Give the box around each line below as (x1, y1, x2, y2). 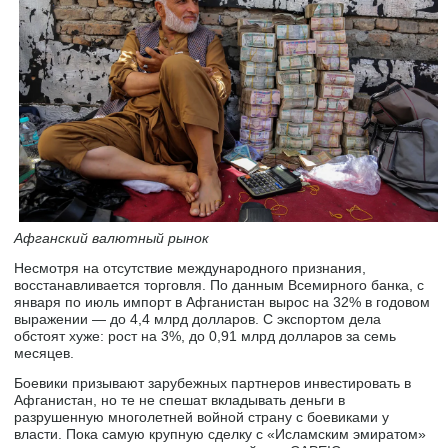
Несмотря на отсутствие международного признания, (14, 259, 367, 276)
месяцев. (14, 344, 75, 361)
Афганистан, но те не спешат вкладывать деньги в (14, 391, 346, 408)
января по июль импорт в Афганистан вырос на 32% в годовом (14, 293, 431, 310)
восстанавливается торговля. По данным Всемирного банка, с (14, 276, 425, 293)
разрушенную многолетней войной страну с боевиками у (14, 408, 390, 425)
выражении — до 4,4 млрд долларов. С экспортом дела (14, 310, 382, 327)
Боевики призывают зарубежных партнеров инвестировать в (14, 374, 412, 391)
